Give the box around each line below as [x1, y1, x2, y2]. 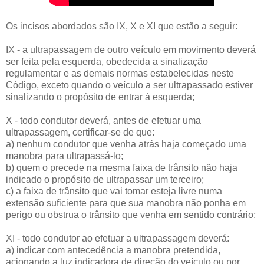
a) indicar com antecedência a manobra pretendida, [6, 245, 220, 255]
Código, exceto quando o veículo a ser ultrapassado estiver [6, 80, 253, 90]
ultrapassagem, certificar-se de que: [6, 127, 154, 137]
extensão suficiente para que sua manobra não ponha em [6, 197, 246, 208]
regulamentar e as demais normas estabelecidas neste [6, 68, 234, 78]
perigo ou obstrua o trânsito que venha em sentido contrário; [6, 209, 256, 220]
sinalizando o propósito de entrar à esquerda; [6, 91, 194, 102]
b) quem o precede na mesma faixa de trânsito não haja [6, 162, 237, 173]
